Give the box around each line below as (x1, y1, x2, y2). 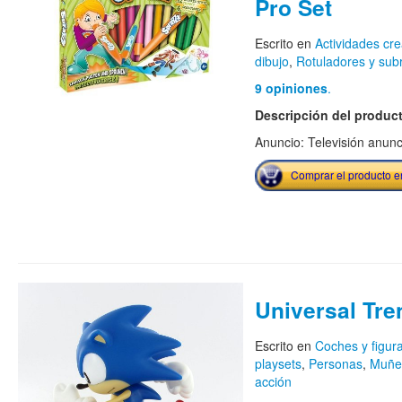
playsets (254, 354, 301, 373)
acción (254, 372, 292, 391)
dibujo (254, 52, 289, 71)
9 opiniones (254, 79, 328, 98)
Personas (308, 354, 363, 373)
